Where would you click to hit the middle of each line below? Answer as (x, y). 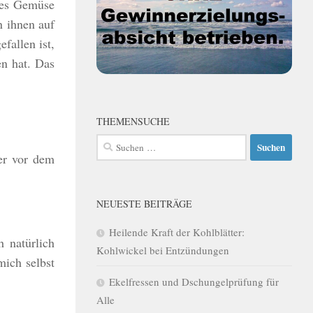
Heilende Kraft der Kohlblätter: (177, 232)
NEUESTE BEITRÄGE (144, 204)
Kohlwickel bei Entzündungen (163, 250)
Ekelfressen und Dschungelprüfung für (194, 282)
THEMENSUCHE (133, 121)
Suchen (112, 142)
